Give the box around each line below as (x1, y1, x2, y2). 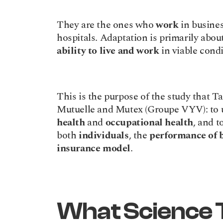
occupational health (105, 115, 194, 130)
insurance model (57, 141, 130, 156)
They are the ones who (57, 17, 156, 32)
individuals (79, 128, 129, 143)
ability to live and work (57, 43, 159, 58)
